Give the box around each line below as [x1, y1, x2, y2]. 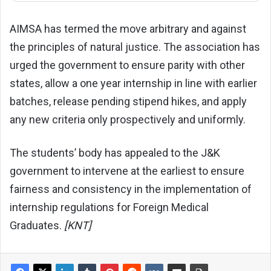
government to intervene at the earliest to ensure [10, 164, 244, 177]
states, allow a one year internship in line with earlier [10, 76, 257, 90]
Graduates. [10, 218, 64, 232]
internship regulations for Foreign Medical [10, 200, 209, 214]
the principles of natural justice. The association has [10, 40, 260, 53]
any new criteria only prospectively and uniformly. [10, 113, 246, 126]
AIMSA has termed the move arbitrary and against [10, 22, 246, 35]
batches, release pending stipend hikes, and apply [10, 94, 247, 108]
